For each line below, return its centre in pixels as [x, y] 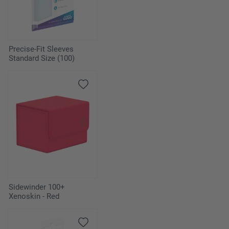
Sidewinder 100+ [37, 187]
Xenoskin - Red [34, 197]
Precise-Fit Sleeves [41, 49]
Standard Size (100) [42, 59]
